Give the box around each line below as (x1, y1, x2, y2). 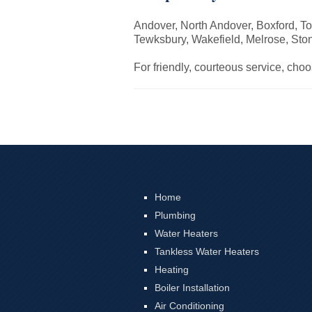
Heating (155, 264, 189, 275)
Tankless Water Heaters (155, 246, 259, 257)
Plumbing (155, 210, 196, 221)
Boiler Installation (155, 282, 230, 293)
